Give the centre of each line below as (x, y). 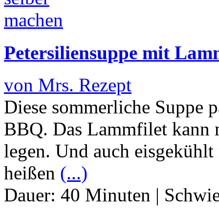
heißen (32, 173)
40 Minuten (106, 195)
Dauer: (32, 195)
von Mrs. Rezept (68, 85)
